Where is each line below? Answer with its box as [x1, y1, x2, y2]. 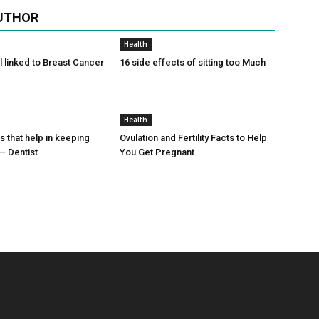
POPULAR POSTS [44, 295, 147, 310]
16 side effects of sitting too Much [120, 56, 266, 68]
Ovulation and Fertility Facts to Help [120, 132, 267, 143]
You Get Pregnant [120, 146, 194, 157]
